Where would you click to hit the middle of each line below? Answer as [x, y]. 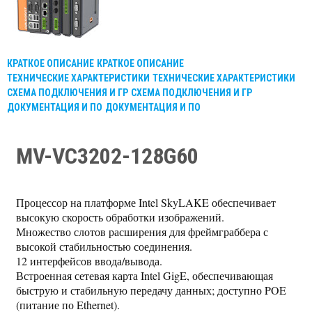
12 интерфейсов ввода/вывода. [89, 261]
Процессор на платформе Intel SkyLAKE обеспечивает [146, 202]
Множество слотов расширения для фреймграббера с [142, 232]
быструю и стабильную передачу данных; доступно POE [151, 290]
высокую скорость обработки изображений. [120, 217]
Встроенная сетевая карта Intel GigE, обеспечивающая [144, 275]
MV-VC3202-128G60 [107, 156]
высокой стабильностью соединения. [104, 246]
